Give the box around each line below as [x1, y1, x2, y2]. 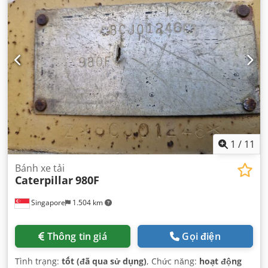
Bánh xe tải [15, 162, 65, 175]
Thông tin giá [47, 230, 107, 243]
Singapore [29, 197, 65, 208]
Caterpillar [15, 173, 73, 188]
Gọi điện [182, 230, 221, 243]
